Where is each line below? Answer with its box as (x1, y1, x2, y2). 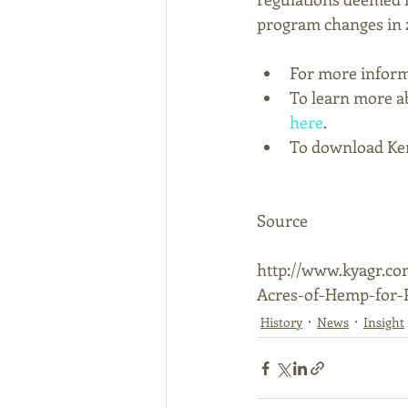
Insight (363, 313, 404, 331)
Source (257, 209, 308, 232)
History (260, 313, 302, 331)
